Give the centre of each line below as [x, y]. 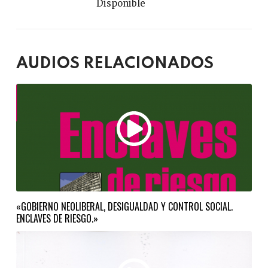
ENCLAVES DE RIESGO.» [57, 218]
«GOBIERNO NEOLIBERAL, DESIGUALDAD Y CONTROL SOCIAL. [124, 206]
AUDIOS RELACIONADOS [115, 64]
